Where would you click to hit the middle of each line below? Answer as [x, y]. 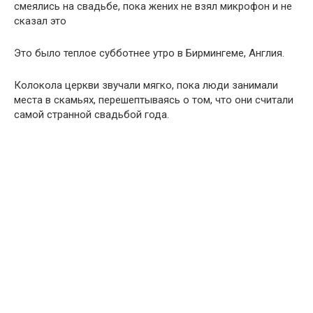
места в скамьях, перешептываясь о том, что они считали [154, 100]
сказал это [40, 21]
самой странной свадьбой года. [92, 115]
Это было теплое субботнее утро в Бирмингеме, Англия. [149, 53]
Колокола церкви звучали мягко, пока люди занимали [146, 85]
